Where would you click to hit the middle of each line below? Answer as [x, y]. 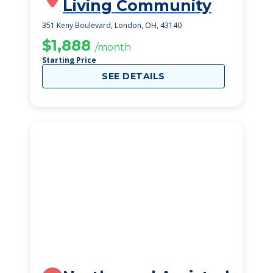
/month [113, 47]
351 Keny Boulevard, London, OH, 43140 [112, 25]
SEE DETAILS [133, 76]
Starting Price [69, 60]
